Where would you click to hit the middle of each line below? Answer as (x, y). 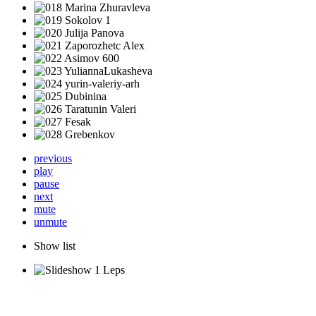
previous (53, 158)
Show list (55, 246)
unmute (50, 222)
